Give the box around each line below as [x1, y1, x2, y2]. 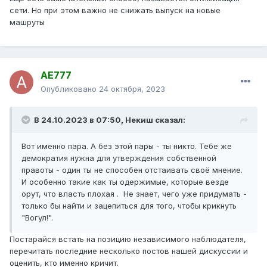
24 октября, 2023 [99, 84, 165, 94]
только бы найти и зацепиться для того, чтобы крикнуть [21, 201, 237, 211]
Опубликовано [41, 84, 99, 94]
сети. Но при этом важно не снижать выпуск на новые [10, 5, 221, 15]
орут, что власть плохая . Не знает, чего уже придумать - [21, 189, 247, 199]
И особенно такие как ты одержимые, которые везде [21, 177, 229, 187]
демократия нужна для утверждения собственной [21, 153, 216, 163]
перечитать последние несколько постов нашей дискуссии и [10, 246, 248, 256]
